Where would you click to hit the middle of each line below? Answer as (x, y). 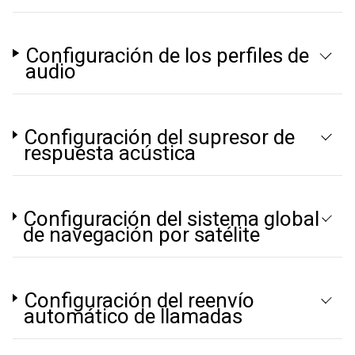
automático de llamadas (133, 316)
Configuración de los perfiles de (167, 55)
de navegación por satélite (141, 235)
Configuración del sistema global (171, 219)
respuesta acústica (109, 153)
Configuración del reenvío (139, 300)
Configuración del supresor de (159, 137)
